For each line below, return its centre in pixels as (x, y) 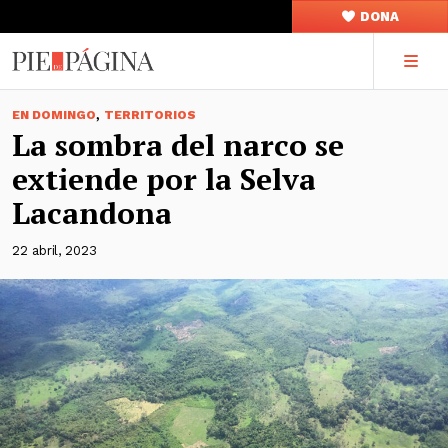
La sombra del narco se (178, 145)
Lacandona (92, 213)
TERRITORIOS (150, 115)
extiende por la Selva (164, 179)
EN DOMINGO (54, 115)
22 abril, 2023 (54, 250)
